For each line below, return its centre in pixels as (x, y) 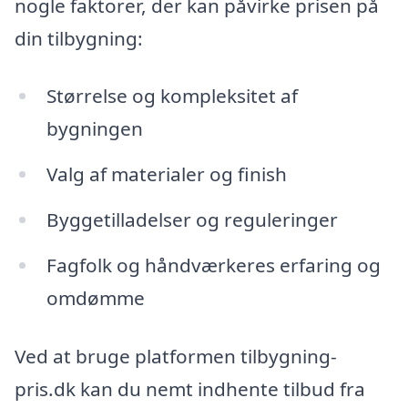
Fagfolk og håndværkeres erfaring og (213, 265)
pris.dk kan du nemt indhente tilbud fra (190, 388)
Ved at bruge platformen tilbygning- (176, 356)
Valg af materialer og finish (166, 174)
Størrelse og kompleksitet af (172, 96)
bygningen (94, 129)
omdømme (95, 297)
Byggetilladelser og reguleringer (192, 220)
